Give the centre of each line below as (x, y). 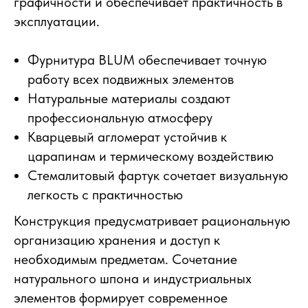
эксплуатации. (57, 22)
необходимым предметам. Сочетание (125, 260)
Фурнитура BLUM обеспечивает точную (147, 60)
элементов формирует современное (121, 298)
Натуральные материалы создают (129, 99)
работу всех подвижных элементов (131, 79)
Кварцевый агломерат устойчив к (127, 137)
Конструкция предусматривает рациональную (152, 221)
